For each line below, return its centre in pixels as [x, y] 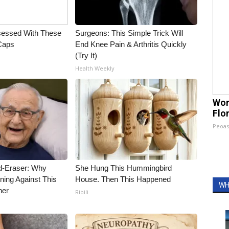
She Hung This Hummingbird [124, 168]
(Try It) [86, 55]
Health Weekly [95, 68]
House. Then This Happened [123, 179]
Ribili [82, 192]
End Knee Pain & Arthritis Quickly [131, 44]
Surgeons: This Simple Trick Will [129, 33]
